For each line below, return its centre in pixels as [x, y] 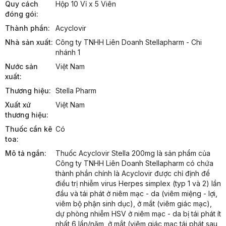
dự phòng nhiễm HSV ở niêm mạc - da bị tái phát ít [138, 214]
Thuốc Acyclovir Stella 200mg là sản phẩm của [133, 153]
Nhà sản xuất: [29, 42]
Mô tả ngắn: [26, 153]
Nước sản [21, 67]
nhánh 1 [68, 52]
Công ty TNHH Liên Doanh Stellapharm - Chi [129, 42]
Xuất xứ [18, 105]
